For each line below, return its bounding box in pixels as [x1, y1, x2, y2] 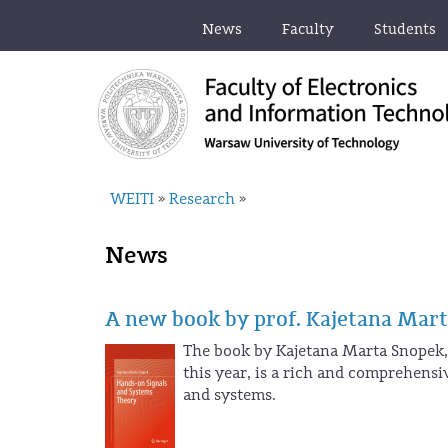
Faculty [282, 20, 334, 39]
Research [169, 189, 236, 209]
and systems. [182, 384, 276, 405]
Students [374, 20, 436, 39]
